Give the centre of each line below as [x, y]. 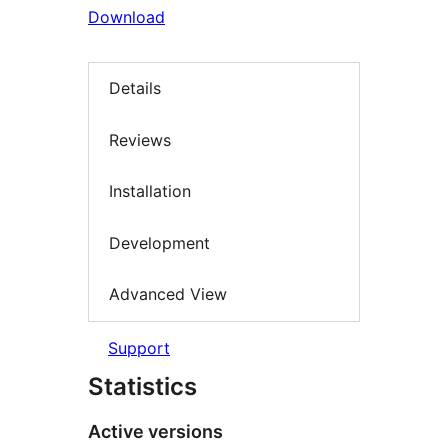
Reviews [140, 139]
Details [135, 88]
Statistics [142, 386]
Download [126, 17]
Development [159, 242]
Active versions [155, 431]
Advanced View [168, 294]
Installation [150, 191]
